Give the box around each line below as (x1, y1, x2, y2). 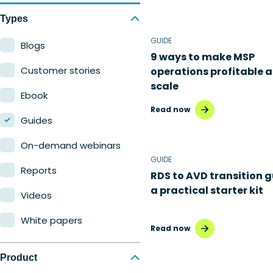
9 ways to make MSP (151, 49, 255, 64)
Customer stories (21, 63, 101, 77)
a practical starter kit (151, 183, 263, 197)
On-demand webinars (21, 138, 121, 152)
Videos (21, 188, 52, 202)
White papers (21, 213, 82, 227)
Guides (21, 113, 52, 127)
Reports (21, 163, 57, 177)
